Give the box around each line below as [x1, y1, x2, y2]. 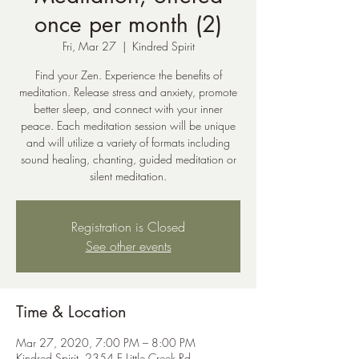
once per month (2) [34, 10, 222, 38]
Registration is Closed [71, 218, 185, 236]
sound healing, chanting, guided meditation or [20, 151, 236, 167]
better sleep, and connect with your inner [34, 101, 223, 116]
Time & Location [16, 301, 127, 322]
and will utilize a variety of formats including [26, 135, 230, 150]
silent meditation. [90, 168, 167, 184]
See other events [85, 237, 171, 255]
